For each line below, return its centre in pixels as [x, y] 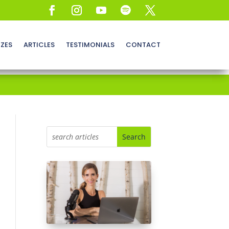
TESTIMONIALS [90, 45]
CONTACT [143, 45]
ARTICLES [39, 45]
